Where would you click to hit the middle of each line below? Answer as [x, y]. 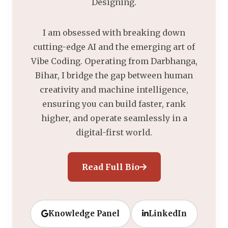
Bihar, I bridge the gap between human [114, 75]
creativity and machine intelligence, [114, 89]
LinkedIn [168, 213]
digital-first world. [114, 132]
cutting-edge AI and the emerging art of [114, 47]
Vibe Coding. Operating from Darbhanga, [114, 61]
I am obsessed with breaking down [114, 32]
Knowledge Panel [84, 213]
